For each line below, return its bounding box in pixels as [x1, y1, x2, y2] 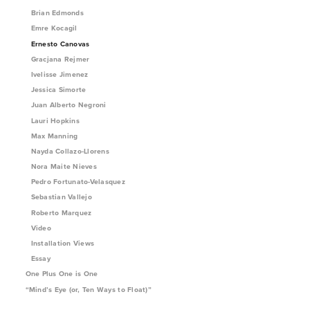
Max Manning [30, 130, 78, 141]
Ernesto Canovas [30, 38, 90, 49]
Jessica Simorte [30, 84, 86, 95]
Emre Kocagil [30, 23, 77, 34]
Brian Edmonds [30, 8, 84, 19]
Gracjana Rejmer [30, 53, 90, 64]
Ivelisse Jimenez [30, 69, 89, 80]
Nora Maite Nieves [30, 161, 97, 172]
